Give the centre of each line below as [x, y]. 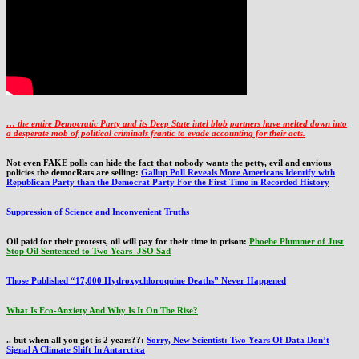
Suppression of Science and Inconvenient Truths [98, 211]
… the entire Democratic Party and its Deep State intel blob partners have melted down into [177, 124]
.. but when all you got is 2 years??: [77, 339]
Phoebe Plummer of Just [296, 241]
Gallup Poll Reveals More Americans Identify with [238, 173]
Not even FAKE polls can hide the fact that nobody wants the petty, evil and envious [169, 163]
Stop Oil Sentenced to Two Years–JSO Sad [89, 250]
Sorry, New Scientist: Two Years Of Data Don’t [238, 339]
